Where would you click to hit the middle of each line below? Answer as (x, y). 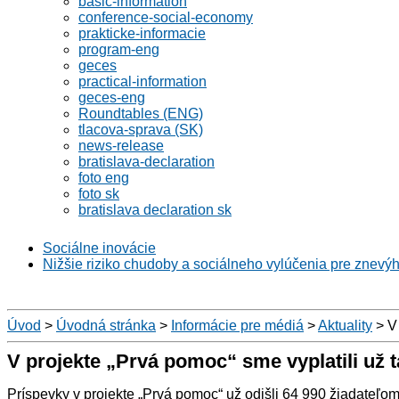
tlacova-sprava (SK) (141, 130)
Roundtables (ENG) (141, 114)
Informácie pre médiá (237, 326)
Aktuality (345, 326)
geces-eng (112, 98)
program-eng (119, 49)
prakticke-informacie (142, 33)
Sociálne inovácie (99, 248)
